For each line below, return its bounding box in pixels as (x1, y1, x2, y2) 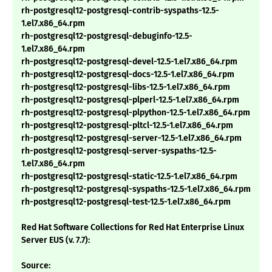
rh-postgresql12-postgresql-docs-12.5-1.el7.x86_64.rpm (21, 69, 234, 80)
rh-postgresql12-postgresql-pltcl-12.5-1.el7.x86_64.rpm (21, 120, 233, 131)
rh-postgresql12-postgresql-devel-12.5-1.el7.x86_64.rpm (21, 56, 237, 67)
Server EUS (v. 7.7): (21, 235, 90, 246)
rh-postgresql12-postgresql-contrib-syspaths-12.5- (21, 5, 219, 16)
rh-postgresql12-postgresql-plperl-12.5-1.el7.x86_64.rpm (21, 95, 239, 106)
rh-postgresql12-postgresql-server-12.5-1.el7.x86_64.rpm (21, 133, 242, 144)
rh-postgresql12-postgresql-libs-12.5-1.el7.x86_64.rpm (21, 82, 230, 93)
